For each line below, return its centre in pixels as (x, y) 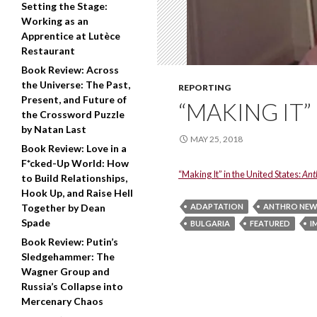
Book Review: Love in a (74, 148)
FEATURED (270, 223)
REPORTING (204, 87)
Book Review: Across (70, 70)
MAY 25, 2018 (217, 139)
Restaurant (48, 51)
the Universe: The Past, (76, 85)
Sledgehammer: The (68, 257)
